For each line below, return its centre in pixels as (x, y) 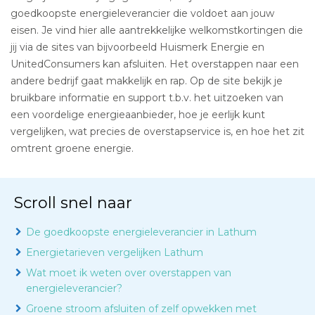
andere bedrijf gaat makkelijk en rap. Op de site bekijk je (147, 81)
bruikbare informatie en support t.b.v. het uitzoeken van (147, 98)
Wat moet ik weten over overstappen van (129, 273)
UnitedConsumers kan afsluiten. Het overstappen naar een (155, 64)
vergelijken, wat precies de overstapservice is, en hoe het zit (157, 131)
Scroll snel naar (73, 203)
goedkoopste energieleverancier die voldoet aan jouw (142, 13)
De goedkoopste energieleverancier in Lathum (141, 232)
